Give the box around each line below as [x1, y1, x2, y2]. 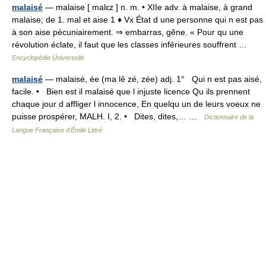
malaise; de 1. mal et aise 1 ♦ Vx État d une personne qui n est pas [12, 15, 263, 24]
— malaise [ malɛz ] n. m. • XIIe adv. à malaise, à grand [43, 2, 252, 12]
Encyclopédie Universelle [12, 54, 84, 61]
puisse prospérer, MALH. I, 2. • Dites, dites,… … [12, 112, 204, 121]
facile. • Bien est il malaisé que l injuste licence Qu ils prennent [12, 87, 250, 96]
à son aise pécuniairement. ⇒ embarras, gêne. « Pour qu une [12, 27, 243, 37]
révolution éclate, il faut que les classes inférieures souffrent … [12, 40, 252, 49]
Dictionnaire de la [204, 113, 254, 121]
